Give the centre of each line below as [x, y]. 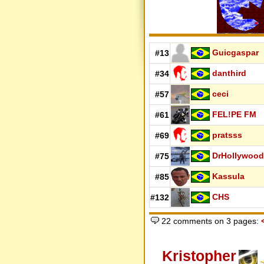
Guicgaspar [235, 52]
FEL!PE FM [234, 114]
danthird [229, 73]
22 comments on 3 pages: [210, 221]
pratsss [227, 135]
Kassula [228, 176]
